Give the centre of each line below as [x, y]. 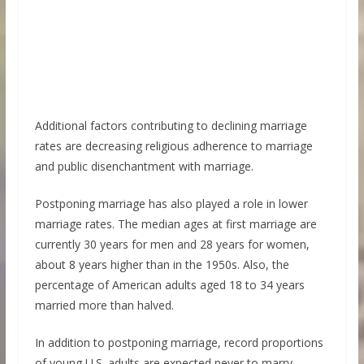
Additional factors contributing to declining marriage [171, 125]
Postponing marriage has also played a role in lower [171, 203]
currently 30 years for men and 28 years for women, [172, 244]
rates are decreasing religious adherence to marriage [173, 145]
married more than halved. [104, 305]
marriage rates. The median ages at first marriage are [175, 223]
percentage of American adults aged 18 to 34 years [169, 284]
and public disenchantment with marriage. [144, 166]
